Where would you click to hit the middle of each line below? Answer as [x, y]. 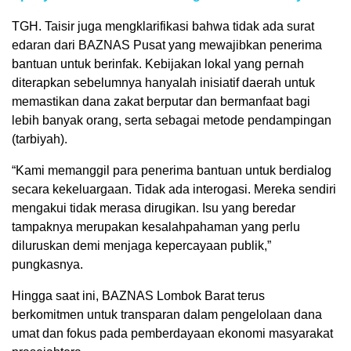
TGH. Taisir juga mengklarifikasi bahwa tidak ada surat [163, 26]
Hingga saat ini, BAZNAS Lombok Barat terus [138, 295]
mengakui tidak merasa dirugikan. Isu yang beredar [154, 208]
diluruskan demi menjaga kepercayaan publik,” [141, 245]
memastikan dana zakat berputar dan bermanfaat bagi [161, 101]
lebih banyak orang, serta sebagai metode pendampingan [172, 120]
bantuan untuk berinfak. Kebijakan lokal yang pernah [158, 63]
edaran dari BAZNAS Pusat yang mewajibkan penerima [167, 45]
